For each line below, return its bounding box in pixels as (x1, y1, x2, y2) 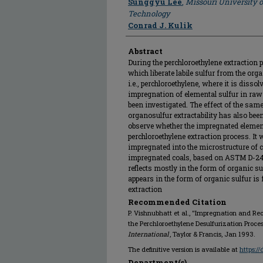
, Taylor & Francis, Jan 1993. (170, 230, 255, 238)
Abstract (128, 46, 163, 56)
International (128, 230, 169, 238)
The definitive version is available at (128, 245, 240, 254)
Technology (128, 8, 170, 19)
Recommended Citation (128, 197, 227, 207)
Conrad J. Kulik (128, 20, 193, 31)
